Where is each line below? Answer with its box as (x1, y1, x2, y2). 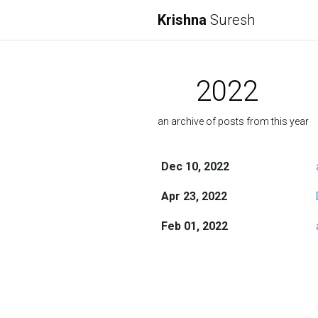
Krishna (158, 11, 207, 28)
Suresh (207, 11, 255, 28)
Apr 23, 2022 (160, 190, 227, 203)
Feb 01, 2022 (160, 219, 228, 233)
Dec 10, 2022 (160, 160, 229, 173)
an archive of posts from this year (158, 116, 309, 127)
